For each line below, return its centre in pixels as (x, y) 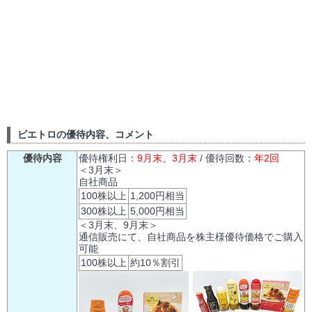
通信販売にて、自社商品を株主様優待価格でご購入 (191, 237)
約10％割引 (155, 263)
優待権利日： (108, 158)
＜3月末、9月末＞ (118, 225)
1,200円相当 (157, 196)
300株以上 (104, 211)
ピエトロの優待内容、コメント (86, 135)
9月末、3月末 (167, 158)
